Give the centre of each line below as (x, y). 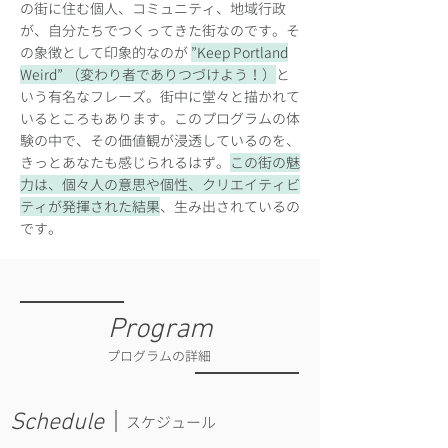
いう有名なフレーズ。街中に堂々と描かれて (160, 96)
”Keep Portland (239, 52)
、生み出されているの (230, 206)
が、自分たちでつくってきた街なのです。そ (160, 30)
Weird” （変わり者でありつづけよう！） (148, 74)
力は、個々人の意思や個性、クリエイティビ (160, 184)
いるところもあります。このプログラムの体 (160, 118)
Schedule (57, 423)
